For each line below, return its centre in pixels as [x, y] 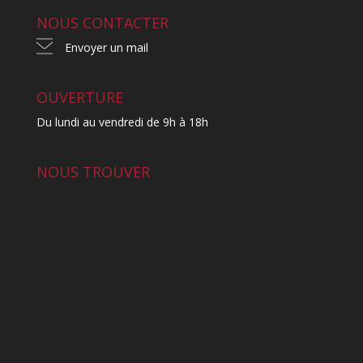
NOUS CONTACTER [102, 22]
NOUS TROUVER [93, 172]
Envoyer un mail [106, 47]
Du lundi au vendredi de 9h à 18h [122, 122]
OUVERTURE [79, 98]
